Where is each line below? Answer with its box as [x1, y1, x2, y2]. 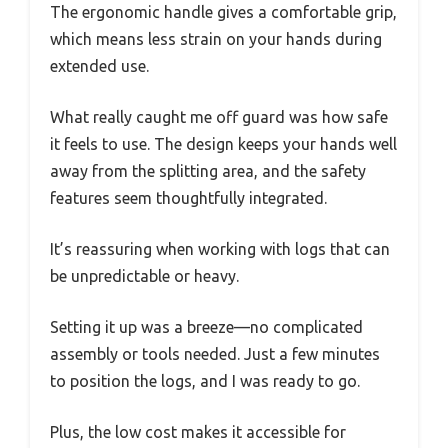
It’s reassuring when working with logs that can [50, 239, 390, 258]
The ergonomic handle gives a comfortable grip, [50, 2, 397, 21]
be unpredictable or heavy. [50, 266, 239, 285]
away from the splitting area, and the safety [50, 161, 366, 180]
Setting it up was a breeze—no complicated [50, 317, 363, 336]
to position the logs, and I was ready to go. [50, 371, 360, 390]
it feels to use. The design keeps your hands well [50, 134, 397, 153]
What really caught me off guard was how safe [50, 107, 388, 126]
